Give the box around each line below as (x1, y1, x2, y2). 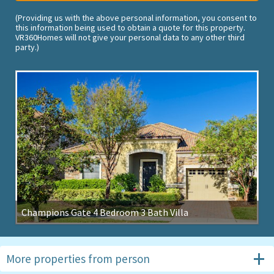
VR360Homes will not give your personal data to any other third (15, 32, 245, 43)
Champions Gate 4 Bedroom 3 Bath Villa (21, 206, 188, 218)
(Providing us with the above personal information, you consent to (15, 12, 257, 24)
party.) (15, 42, 39, 53)
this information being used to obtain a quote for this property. (15, 22, 245, 34)
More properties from (6, 251, 115, 266)
